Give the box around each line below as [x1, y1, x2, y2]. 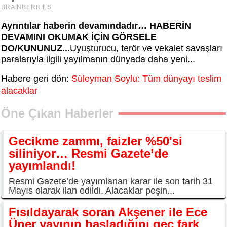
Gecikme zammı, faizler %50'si [9, 134, 182, 148]
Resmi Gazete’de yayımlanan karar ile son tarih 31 [9, 176, 213, 187]
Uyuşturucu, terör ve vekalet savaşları [70, 43, 222, 54]
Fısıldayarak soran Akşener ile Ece [9, 205, 207, 219]
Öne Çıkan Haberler [1, 106, 113, 120]
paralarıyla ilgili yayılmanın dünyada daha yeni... [1, 54, 195, 65]
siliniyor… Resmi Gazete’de [9, 146, 168, 161]
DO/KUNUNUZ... [1, 43, 70, 54]
